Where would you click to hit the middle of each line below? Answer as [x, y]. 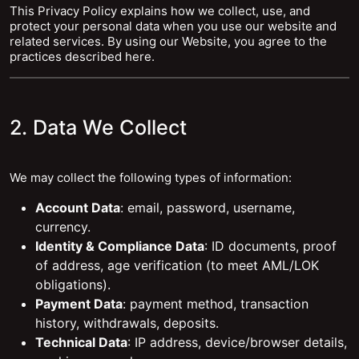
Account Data [78, 208]
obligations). [73, 284]
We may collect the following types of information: [151, 177]
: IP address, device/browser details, [237, 342]
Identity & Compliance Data [120, 246]
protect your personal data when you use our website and [173, 26]
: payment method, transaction [216, 304]
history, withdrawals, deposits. [127, 323]
